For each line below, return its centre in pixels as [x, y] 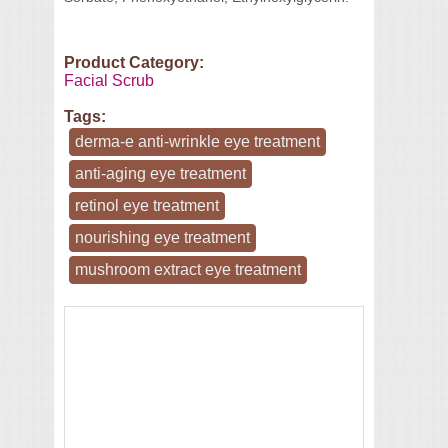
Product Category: [136, 62]
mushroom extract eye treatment [188, 269]
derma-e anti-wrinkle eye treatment [197, 141]
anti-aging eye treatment [160, 173]
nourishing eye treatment [162, 237]
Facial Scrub [109, 80]
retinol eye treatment [147, 205]
